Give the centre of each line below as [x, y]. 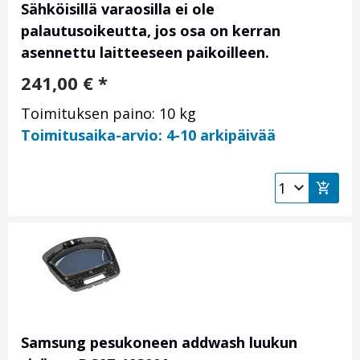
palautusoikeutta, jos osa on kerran [151, 31]
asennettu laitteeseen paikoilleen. [145, 53]
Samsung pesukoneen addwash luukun [159, 343]
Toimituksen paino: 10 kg [108, 114]
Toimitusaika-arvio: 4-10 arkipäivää [148, 135]
